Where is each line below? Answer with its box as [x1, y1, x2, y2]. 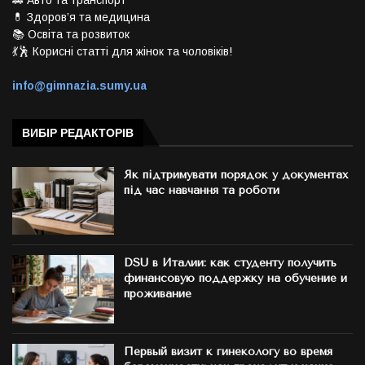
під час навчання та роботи [124, 182, 280, 197]
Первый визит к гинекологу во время [124, 344, 333, 358]
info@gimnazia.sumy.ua [12, 78, 147, 92]
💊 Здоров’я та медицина [12, 10, 150, 24]
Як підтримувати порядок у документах [124, 167, 349, 182]
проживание [124, 287, 192, 301]
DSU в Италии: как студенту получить [124, 256, 337, 270]
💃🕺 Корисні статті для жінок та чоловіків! [12, 44, 232, 58]
